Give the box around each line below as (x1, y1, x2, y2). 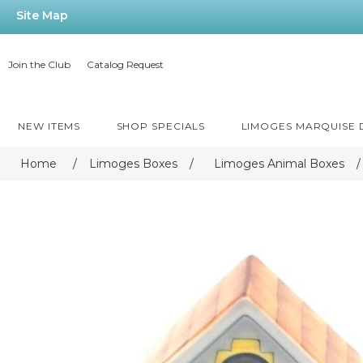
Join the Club (8, 58, 70, 70)
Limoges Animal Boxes (214, 156, 344, 171)
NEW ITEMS (18, 120, 81, 132)
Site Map (16, 8, 68, 23)
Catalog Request (87, 58, 164, 70)
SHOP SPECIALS (116, 120, 206, 132)
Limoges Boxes (89, 156, 177, 171)
